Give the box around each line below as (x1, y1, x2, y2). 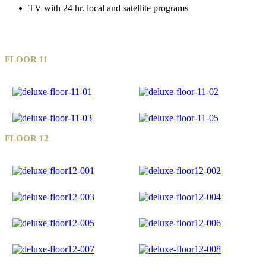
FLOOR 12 (5, 133, 49, 143)
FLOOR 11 (5, 54, 48, 64)
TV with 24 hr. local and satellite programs (28, 2, 188, 13)
